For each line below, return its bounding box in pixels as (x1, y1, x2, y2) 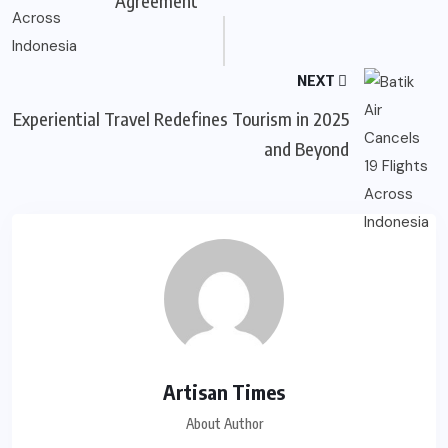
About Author (185, 414, 263, 432)
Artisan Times (163, 378, 285, 404)
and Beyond (264, 136, 350, 160)
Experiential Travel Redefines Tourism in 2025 (13, 106, 350, 130)
